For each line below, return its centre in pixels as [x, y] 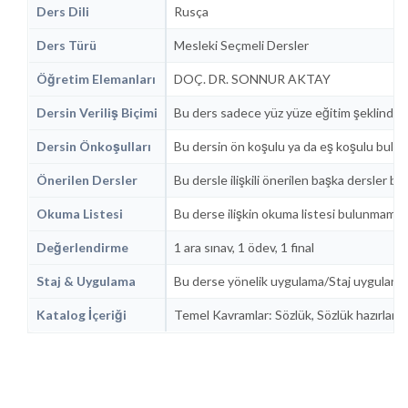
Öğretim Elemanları [96, 78]
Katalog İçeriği [82, 314]
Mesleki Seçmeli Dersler [241, 45]
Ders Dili [63, 11]
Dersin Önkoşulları [94, 146]
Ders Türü [66, 45]
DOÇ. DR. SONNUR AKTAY [252, 78]
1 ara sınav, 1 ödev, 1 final [244, 247]
